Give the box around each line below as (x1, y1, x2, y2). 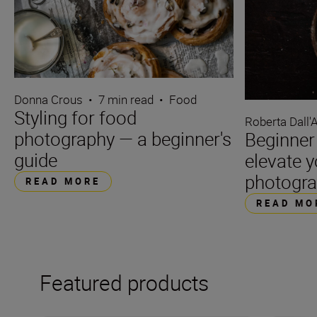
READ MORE (25, 174, 100, 188)
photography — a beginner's (14, 126, 231, 151)
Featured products (40, 268, 209, 298)
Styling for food (14, 105, 137, 130)
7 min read (98, 91, 154, 108)
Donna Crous (14, 91, 83, 108)
